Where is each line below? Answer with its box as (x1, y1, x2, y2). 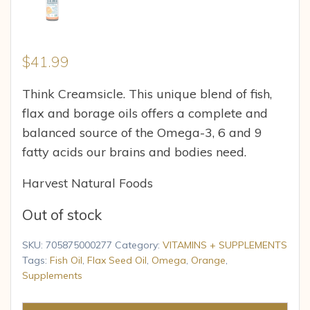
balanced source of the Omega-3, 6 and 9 (22, 125, 262, 140)
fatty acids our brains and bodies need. (22, 144, 246, 160)
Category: (115, 239, 163, 251)
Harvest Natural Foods (22, 175, 153, 190)
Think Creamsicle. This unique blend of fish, (22, 86, 272, 102)
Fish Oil (50, 254, 82, 266)
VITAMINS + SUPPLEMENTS (163, 239, 287, 251)
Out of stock (22, 206, 102, 224)
